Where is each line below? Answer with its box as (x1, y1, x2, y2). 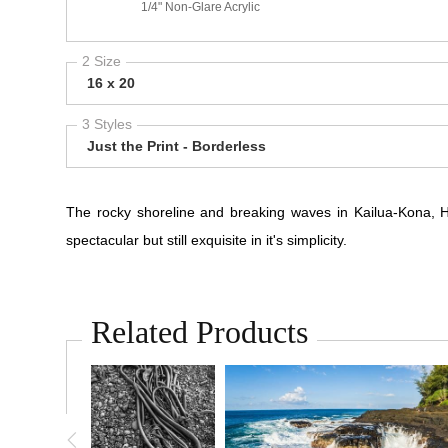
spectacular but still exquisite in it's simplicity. (66, 232, 347, 248)
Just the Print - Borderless (87, 138, 266, 154)
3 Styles (82, 116, 132, 132)
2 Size (82, 53, 121, 69)
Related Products (91, 314, 308, 350)
